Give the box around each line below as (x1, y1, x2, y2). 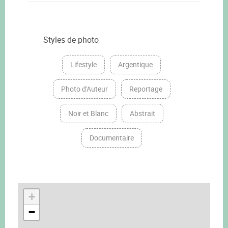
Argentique (118, 60, 153, 70)
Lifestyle (70, 60, 97, 70)
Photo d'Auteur (61, 84, 108, 94)
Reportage (129, 84, 162, 94)
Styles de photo (43, 34, 99, 46)
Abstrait (129, 108, 155, 119)
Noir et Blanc (68, 108, 108, 119)
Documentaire (89, 133, 134, 143)
